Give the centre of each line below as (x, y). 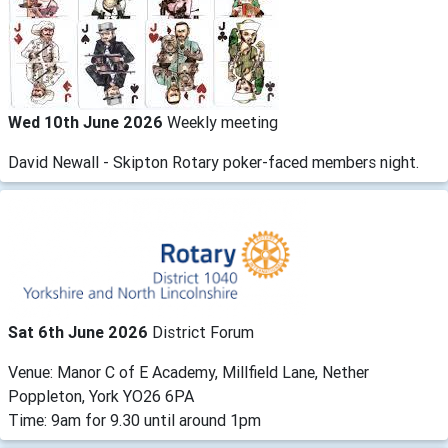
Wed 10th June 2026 (87, 122)
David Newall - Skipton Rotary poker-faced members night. (213, 162)
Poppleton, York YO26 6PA (101, 396)
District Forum (203, 332)
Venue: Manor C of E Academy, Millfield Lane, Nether (188, 372)
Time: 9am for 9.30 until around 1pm (134, 420)
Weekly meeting (222, 122)
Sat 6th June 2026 (80, 332)
